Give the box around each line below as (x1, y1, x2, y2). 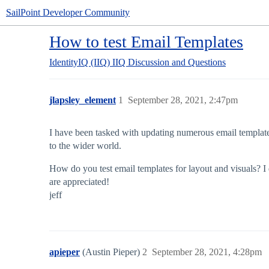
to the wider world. (49, 141, 121, 151)
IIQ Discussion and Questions (112, 57, 226, 67)
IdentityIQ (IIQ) (49, 57, 110, 67)
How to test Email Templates (49, 32, 243, 51)
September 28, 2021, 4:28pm (152, 247, 262, 257)
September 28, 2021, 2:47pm (128, 95, 238, 105)
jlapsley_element (49, 95, 116, 105)
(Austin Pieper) (82, 247, 142, 257)
